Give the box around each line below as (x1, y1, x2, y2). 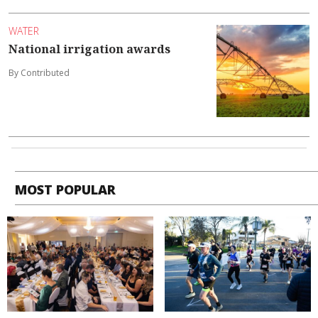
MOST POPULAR (15, 181, 116, 199)
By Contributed (9, 66, 70, 79)
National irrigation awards (9, 40, 170, 57)
